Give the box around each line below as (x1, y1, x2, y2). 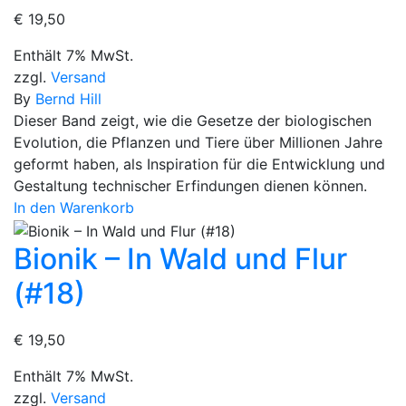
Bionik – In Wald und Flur (14, 240, 347, 276)
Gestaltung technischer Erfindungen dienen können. (14, 177, 367, 196)
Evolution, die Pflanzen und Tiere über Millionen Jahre (14, 133, 382, 152)
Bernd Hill (35, 90, 101, 109)
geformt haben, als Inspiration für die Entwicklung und (14, 155, 385, 174)
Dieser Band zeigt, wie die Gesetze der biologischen (14, 111, 372, 130)
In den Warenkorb (14, 198, 134, 217)
